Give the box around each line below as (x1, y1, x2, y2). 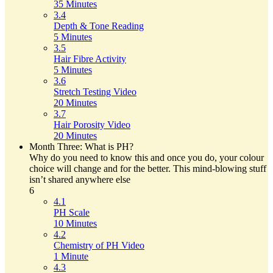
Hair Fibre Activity (54, 54, 126, 65)
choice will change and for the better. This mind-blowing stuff (29, 163, 266, 174)
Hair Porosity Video (54, 119, 130, 130)
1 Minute (54, 251, 88, 262)
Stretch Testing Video (54, 87, 136, 97)
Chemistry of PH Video (54, 240, 144, 251)
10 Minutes (54, 218, 97, 229)
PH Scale (54, 207, 90, 218)
